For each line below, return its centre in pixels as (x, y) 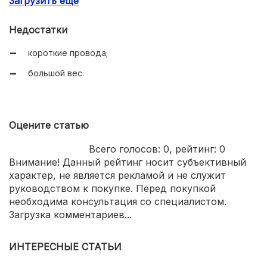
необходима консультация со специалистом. (118, 201)
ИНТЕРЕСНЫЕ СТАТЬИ (65, 246)
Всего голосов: (126, 149)
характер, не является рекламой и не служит (117, 175)
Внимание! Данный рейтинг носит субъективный (128, 162)
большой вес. (56, 73)
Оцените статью (49, 125)
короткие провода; (68, 52)
